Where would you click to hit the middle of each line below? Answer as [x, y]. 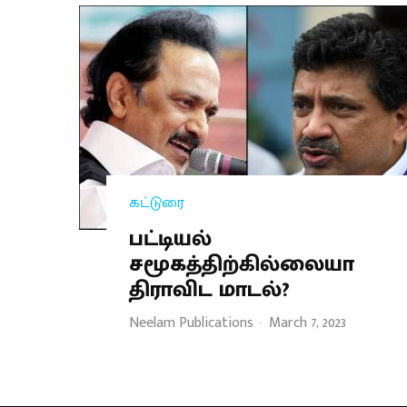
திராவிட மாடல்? [209, 289]
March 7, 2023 [308, 323]
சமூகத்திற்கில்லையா [242, 264]
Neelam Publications [191, 323]
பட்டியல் [170, 238]
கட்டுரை [157, 203]
